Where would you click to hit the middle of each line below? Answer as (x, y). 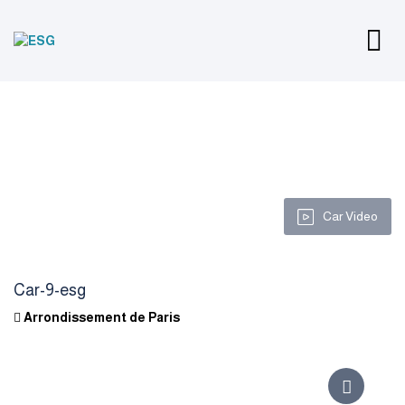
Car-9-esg (51, 290)
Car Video (350, 216)
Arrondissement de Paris (100, 317)
